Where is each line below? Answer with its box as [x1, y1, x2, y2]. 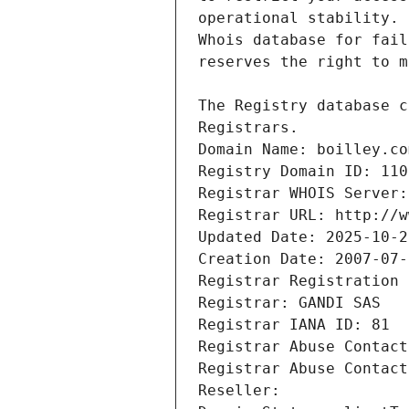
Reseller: [198, 382, 289, 400]
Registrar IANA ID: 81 [198, 316, 390, 334]
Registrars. [198, 119, 299, 137]
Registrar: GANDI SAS [198, 294, 381, 312]
